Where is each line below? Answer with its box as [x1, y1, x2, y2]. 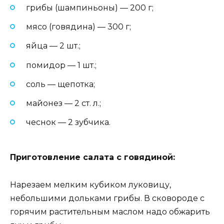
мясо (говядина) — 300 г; [26, 22, 131, 32]
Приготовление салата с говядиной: [10, 152, 175, 162]
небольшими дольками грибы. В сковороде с [10, 193, 204, 203]
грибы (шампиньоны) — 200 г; [26, 3, 153, 13]
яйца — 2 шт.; [26, 41, 80, 51]
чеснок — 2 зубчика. [26, 117, 110, 127]
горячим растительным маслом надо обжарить [10, 206, 210, 216]
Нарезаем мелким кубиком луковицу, [10, 179, 171, 189]
